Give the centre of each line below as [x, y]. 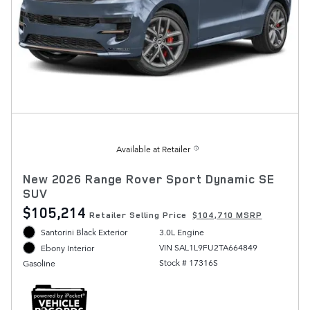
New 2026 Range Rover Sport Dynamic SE [149, 179]
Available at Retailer [153, 149]
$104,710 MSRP [227, 215]
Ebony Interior [68, 247]
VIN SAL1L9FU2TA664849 [208, 247]
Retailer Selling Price [138, 215]
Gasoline [39, 263]
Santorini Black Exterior [84, 232]
